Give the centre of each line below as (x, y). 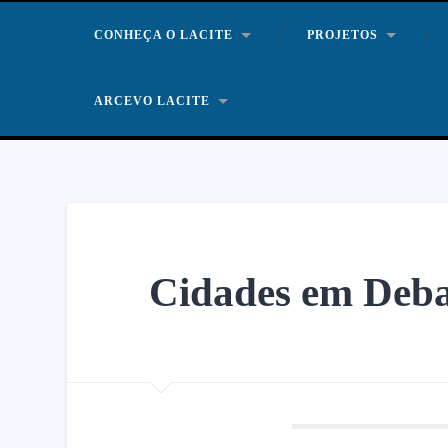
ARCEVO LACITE (152, 101)
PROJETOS (343, 35)
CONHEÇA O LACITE (164, 35)
